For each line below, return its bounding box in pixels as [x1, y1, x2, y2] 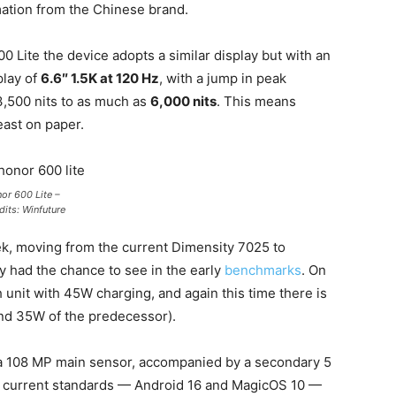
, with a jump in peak [159, 70, 286, 87]
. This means [217, 93, 296, 110]
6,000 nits [150, 93, 217, 110]
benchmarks [225, 262, 301, 278]
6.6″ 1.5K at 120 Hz [41, 70, 159, 87]
